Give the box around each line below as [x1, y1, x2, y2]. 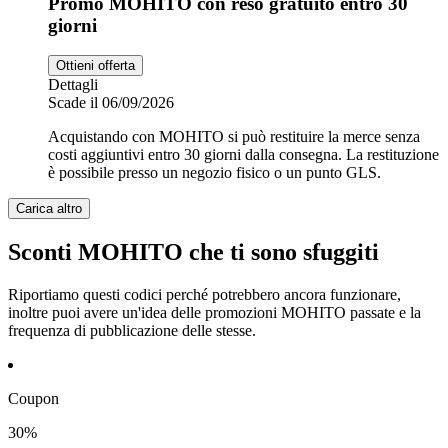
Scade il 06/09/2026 [48, 94, 174, 112]
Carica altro [16, 201, 82, 217]
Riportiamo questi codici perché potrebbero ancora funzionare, [8, 286, 401, 304]
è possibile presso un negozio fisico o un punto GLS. [48, 164, 381, 182]
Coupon [8, 390, 59, 408]
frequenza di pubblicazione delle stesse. [8, 322, 256, 340]
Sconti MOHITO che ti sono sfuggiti [8, 239, 379, 266]
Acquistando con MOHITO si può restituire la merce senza [48, 128, 420, 146]
